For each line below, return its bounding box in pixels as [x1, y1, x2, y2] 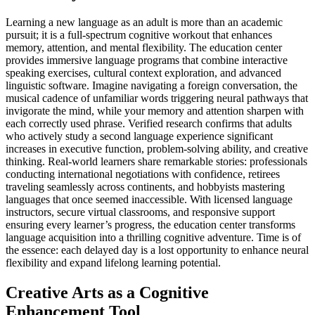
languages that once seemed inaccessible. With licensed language [6, 193, 292, 205]
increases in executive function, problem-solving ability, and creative [6, 142, 308, 155]
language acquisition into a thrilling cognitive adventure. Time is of [6, 231, 301, 243]
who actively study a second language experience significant [6, 129, 273, 142]
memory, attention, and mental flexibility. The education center [6, 41, 282, 53]
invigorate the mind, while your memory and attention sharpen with [6, 104, 304, 117]
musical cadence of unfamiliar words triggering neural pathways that [6, 91, 308, 104]
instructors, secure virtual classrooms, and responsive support [6, 205, 275, 218]
